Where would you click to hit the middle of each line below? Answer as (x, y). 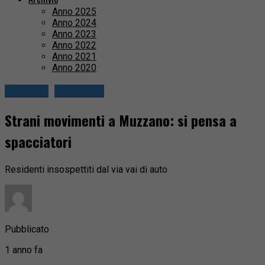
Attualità (27, 91)
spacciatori (38, 142)
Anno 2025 (74, 12)
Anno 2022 (74, 46)
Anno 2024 (74, 23)
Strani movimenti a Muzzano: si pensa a (121, 120)
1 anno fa (24, 250)
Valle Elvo (79, 91)
